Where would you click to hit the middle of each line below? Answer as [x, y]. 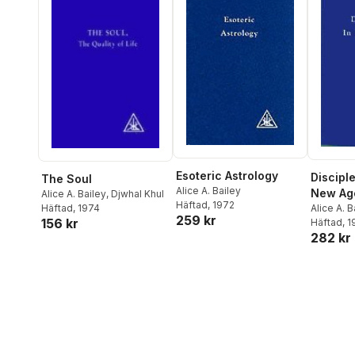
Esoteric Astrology [227, 176]
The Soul [67, 178]
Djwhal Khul [137, 193]
